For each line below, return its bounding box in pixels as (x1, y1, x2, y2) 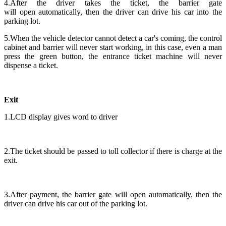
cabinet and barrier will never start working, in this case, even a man (4, 42, 222, 51)
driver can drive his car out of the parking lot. (4, 199, 147, 208)
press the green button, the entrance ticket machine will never (4, 51, 222, 61)
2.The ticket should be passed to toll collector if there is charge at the (4, 146, 222, 155)
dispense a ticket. (4, 61, 58, 70)
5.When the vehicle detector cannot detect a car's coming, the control (4, 33, 222, 42)
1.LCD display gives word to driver (4, 112, 118, 121)
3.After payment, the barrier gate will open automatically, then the (4, 190, 222, 199)
